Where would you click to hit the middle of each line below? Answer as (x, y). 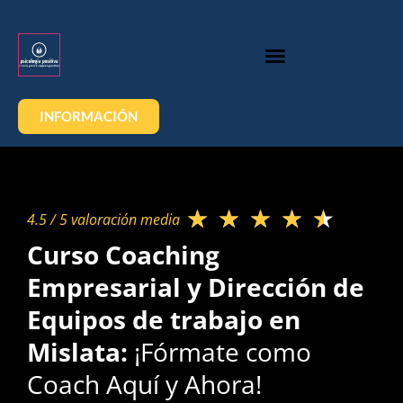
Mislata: (81, 352)
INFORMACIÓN (89, 116)
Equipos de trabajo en (164, 319)
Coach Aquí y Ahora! (144, 384)
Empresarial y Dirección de (196, 287)
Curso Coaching (123, 255)
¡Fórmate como (223, 352)
